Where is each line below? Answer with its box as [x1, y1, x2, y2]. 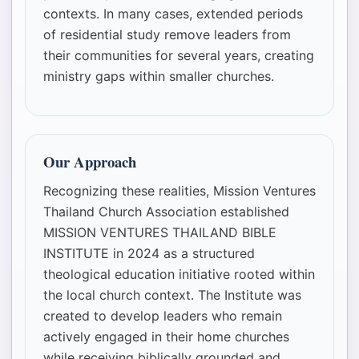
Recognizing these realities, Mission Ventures [43, 183, 316, 200]
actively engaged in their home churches [43, 329, 289, 345]
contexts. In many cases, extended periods [43, 6, 303, 22]
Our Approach [43, 151, 136, 173]
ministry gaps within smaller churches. [43, 68, 274, 85]
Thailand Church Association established [43, 204, 289, 220]
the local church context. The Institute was [43, 287, 301, 304]
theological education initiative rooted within [43, 266, 315, 283]
